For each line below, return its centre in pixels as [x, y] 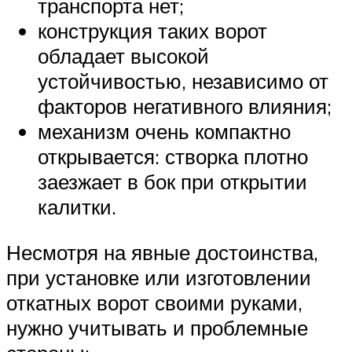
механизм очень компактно [164, 132]
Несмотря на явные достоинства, [162, 252]
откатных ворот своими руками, [154, 302]
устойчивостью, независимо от [183, 81]
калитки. [77, 207]
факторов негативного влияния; [185, 106]
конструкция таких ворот [152, 31]
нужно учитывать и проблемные [157, 327]
